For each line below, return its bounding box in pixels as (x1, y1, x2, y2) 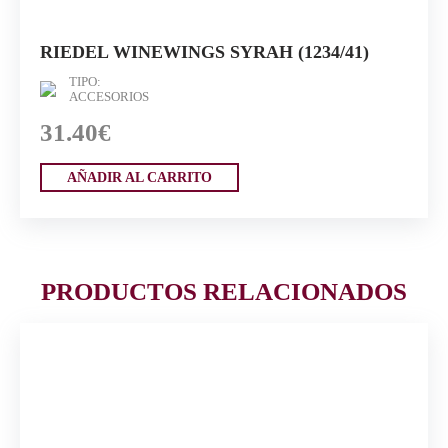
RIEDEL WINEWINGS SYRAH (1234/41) (40, 42, 369, 63)
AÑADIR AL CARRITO (67, 170, 212, 186)
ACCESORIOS (69, 89, 149, 105)
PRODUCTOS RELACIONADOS (41, 278, 407, 306)
